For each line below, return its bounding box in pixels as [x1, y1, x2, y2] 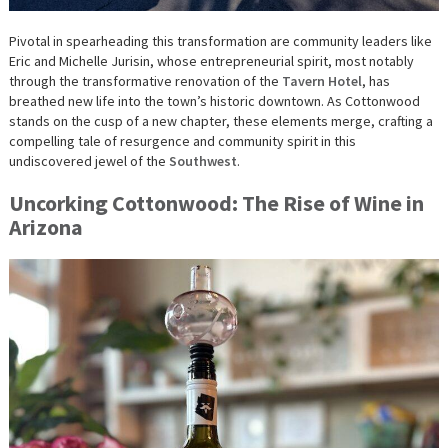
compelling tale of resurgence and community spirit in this [8, 131, 356, 150]
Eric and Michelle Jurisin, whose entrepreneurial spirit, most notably [8, 51, 414, 70]
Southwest [168, 151, 237, 170]
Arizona [8, 212, 83, 241]
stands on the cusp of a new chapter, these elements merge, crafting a [8, 111, 433, 130]
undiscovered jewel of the [8, 151, 169, 170]
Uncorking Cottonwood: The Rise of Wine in [8, 188, 424, 217]
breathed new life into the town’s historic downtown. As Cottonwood [8, 91, 420, 110]
